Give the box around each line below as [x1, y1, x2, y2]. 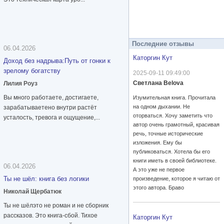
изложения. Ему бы [133, 139, 182, 146]
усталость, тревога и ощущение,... [3, 114, 100, 121]
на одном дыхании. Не [133, 103, 190, 110]
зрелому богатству [3, 67, 60, 75]
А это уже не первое [133, 166, 184, 173]
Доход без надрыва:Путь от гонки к [3, 57, 110, 65]
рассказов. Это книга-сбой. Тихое [3, 212, 97, 219]
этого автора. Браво [133, 184, 184, 191]
